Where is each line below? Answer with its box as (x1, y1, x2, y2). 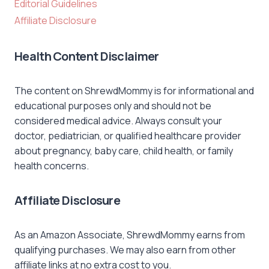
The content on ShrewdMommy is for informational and (14, 83, 254, 97)
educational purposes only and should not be (14, 98, 211, 112)
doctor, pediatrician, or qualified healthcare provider (14, 128, 241, 142)
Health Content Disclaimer (14, 47, 159, 64)
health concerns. (14, 159, 89, 172)
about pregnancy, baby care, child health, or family (14, 144, 233, 157)
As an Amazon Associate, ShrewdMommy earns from (14, 228, 245, 241)
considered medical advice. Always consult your (14, 113, 222, 127)
